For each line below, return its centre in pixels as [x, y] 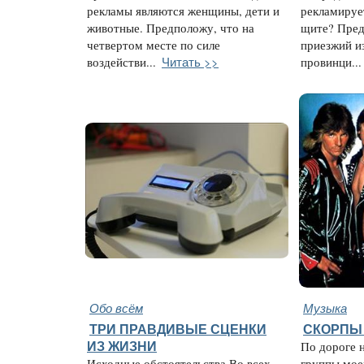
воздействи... [121, 62]
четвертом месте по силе [154, 45]
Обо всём [116, 308]
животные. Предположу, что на [171, 28]
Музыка [325, 308]
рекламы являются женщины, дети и [183, 11]
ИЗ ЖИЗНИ [122, 346]
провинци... [331, 62]
